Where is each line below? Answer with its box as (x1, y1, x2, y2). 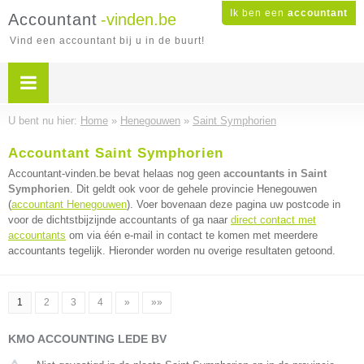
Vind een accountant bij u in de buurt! (10, 35, 205, 46)
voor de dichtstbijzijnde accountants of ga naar (8, 214, 231, 226)
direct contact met (231, 214, 316, 226)
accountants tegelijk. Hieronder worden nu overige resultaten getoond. (8, 245, 336, 257)
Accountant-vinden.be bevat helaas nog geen (8, 167, 223, 180)
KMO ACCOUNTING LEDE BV (8, 332, 167, 345)
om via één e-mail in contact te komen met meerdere (66, 229, 318, 241)
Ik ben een (230, 7, 288, 19)
